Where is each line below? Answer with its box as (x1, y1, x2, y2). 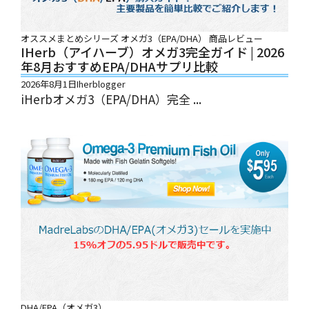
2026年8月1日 (21, 77, 77, 90)
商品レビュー (209, 32, 263, 45)
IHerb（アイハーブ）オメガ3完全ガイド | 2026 (21, 43, 284, 61)
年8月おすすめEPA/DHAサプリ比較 (21, 57, 218, 75)
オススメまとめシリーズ (21, 32, 119, 45)
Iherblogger (77, 77, 126, 90)
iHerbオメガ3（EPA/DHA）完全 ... (21, 90, 201, 108)
